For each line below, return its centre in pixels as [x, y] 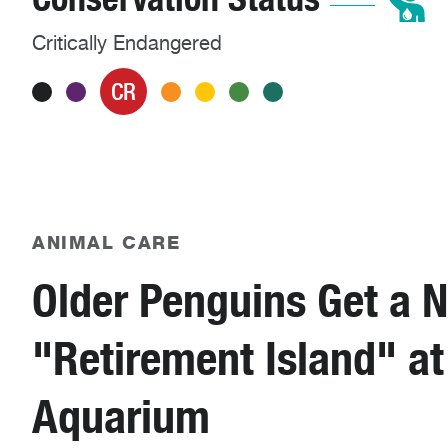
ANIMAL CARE [106, 243]
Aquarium [121, 416]
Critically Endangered [127, 43]
